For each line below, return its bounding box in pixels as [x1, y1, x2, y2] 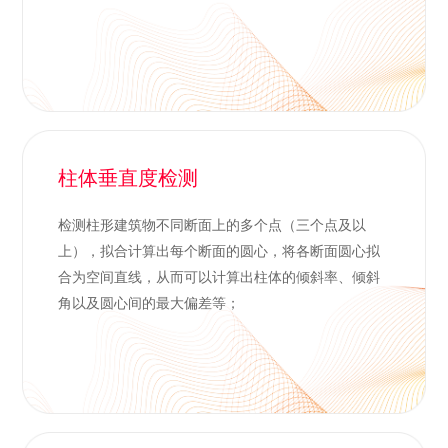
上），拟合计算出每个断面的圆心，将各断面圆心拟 [57, 242, 380, 259]
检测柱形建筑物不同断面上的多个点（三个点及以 [57, 216, 366, 233]
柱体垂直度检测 [57, 167, 198, 190]
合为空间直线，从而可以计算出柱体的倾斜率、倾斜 [57, 268, 380, 285]
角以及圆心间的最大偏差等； [57, 294, 240, 311]
